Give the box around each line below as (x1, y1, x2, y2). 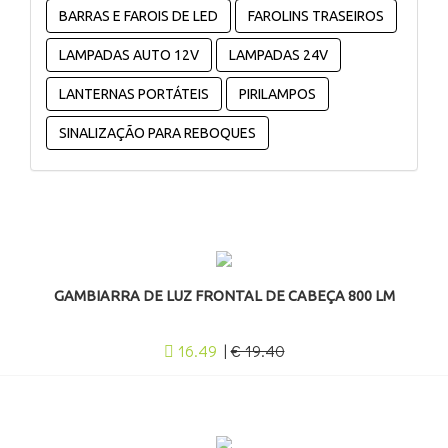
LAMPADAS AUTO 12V (133, 47, 199, 63)
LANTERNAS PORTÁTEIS (59, 86, 209, 102)
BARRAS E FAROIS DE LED (59, 8, 218, 24)
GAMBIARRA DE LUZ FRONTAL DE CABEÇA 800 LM (53, 288, 395, 304)
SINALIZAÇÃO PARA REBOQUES (59, 125, 256, 141)
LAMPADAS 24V (229, 47, 328, 63)
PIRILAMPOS (239, 86, 316, 102)
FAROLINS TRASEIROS (248, 8, 384, 24)
